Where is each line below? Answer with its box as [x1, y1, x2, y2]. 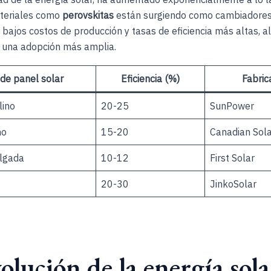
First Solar [210, 151, 255, 164]
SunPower [210, 99, 254, 112]
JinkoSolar [210, 177, 256, 190]
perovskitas [62, 9, 114, 22]
